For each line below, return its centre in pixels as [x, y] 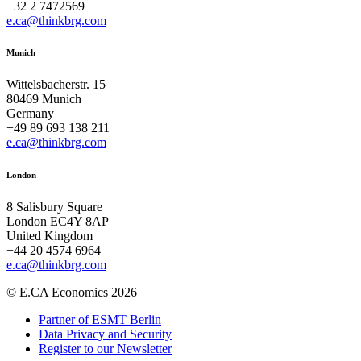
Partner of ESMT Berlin [100, 320]
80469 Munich [44, 99]
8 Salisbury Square [54, 207]
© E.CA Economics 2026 [72, 293]
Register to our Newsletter [105, 349]
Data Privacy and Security [105, 334]
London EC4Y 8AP [58, 222]
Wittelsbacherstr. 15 [56, 85]
